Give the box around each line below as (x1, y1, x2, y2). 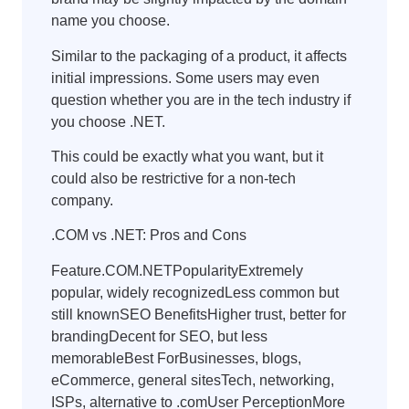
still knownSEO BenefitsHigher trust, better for (51, 306, 346, 322)
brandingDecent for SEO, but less (51, 328, 267, 344)
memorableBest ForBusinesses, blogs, (51, 350, 301, 366)
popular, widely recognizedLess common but (51, 284, 339, 300)
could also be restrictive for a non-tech (51, 170, 296, 186)
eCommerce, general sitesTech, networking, (51, 372, 334, 388)
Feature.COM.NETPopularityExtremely (51, 262, 303, 278)
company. (51, 192, 113, 208)
